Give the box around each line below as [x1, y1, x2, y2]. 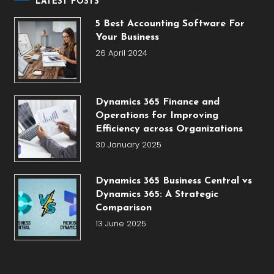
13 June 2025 [95, 217, 146, 229]
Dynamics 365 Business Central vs [95, 176, 252, 186]
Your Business [95, 32, 159, 43]
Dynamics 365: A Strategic [95, 189, 218, 199]
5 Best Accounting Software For [95, 19, 245, 29]
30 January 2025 [95, 139, 161, 151]
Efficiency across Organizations [95, 124, 243, 135]
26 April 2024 [95, 47, 147, 59]
